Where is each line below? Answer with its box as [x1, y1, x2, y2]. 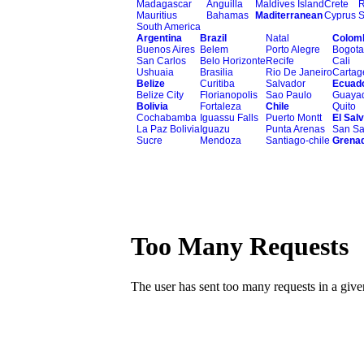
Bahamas [206, 10, 249, 21]
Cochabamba [136, 112, 197, 123]
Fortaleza [200, 101, 241, 112]
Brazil [200, 32, 227, 44]
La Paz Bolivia [136, 123, 200, 135]
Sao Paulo [266, 89, 312, 101]
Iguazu [200, 123, 230, 135]
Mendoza [200, 135, 241, 146]
